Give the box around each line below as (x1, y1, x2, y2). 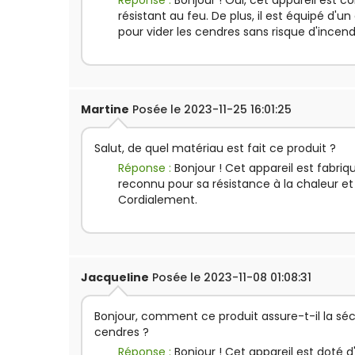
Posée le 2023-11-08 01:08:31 (149, 269, 311, 285)
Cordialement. (118, 192, 197, 208)
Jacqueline (81, 269, 149, 285)
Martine (81, 101, 129, 117)
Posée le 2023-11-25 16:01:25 (129, 101, 292, 117)
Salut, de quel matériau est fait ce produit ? (94, 140, 336, 156)
